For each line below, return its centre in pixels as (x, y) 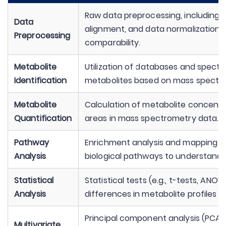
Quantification (43, 118)
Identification (41, 80)
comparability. (113, 43)
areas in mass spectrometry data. (152, 118)
